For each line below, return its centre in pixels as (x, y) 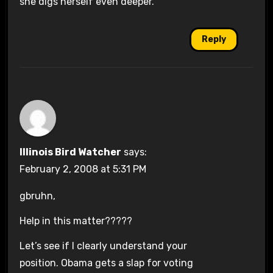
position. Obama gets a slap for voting (106, 263)
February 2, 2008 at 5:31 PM (83, 169)
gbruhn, (37, 196)
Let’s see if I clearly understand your (103, 246)
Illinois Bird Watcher (70, 152)
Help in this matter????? (76, 221)
